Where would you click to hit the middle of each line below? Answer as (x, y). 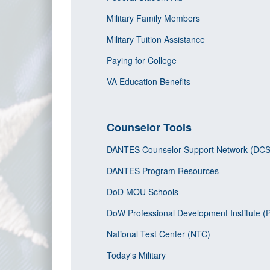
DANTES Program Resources (164, 171)
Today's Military (136, 255)
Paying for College (143, 60)
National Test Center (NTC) (159, 234)
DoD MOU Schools (144, 192)
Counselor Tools (149, 127)
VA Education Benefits (149, 81)
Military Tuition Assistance (157, 39)
